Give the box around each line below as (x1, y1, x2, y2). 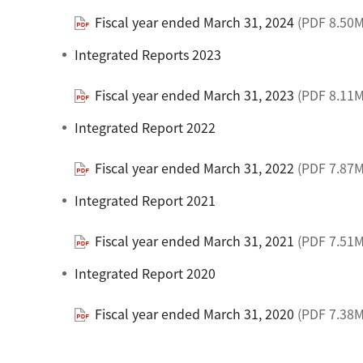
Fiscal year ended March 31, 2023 (95, 84, 294, 105)
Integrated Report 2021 (75, 190, 216, 210)
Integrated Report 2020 (75, 263, 216, 283)
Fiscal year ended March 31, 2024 (95, 11, 294, 32)
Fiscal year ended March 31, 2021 (95, 230, 294, 250)
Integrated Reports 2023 (75, 44, 221, 64)
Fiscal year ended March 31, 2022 (95, 157, 294, 177)
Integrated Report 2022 (75, 117, 216, 137)
